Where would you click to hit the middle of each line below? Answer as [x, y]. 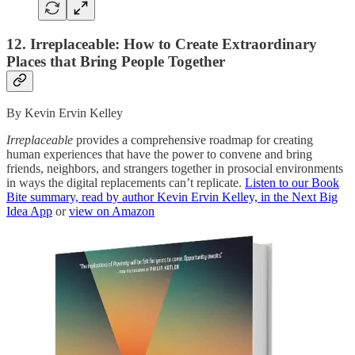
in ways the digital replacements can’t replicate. [126, 183]
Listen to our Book [292, 183]
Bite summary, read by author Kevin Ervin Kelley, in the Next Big [172, 197]
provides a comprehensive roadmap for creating [193, 140]
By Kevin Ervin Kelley [65, 113]
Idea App [29, 212]
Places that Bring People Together [116, 61]
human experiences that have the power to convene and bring [159, 155]
